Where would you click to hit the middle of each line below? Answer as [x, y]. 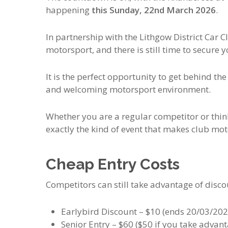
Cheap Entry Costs [113, 164]
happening [69, 10]
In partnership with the [93, 37]
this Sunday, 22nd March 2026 [154, 10]
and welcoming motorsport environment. [129, 89]
